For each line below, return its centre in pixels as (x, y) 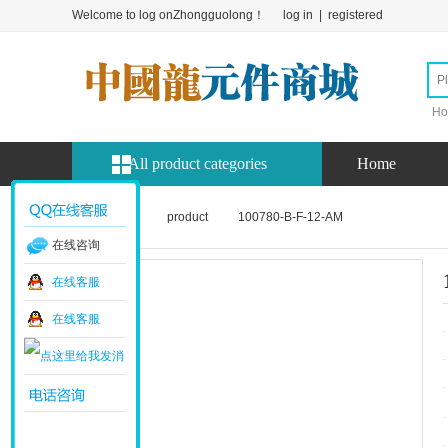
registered (355, 15)
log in (298, 15)
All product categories (197, 163)
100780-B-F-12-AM (290, 217)
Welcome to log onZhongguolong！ (168, 15)
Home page (104, 217)
